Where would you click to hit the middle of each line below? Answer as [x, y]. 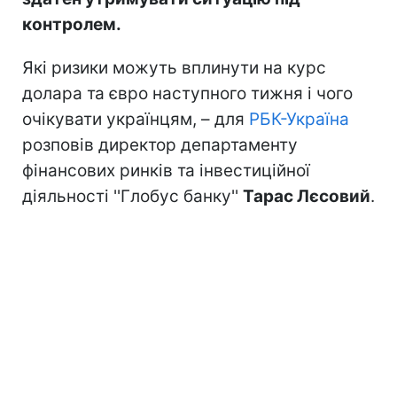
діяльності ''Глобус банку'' [132, 196]
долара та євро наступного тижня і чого [187, 93]
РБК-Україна [299, 119]
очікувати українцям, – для [136, 119]
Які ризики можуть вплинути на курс [174, 67]
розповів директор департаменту [160, 144]
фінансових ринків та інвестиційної [166, 170]
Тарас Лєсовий [307, 196]
